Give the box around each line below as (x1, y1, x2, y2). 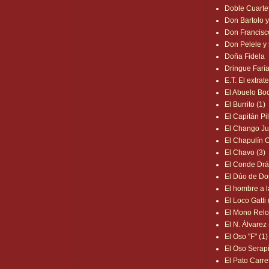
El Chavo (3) (225, 148, 266, 157)
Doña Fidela (225, 52, 265, 61)
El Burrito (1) (225, 100, 266, 109)
